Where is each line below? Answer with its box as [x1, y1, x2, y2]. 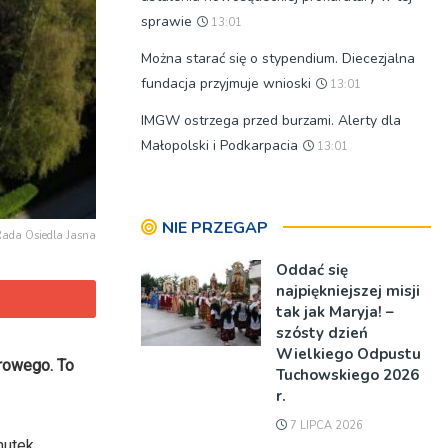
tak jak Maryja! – [276, 302, 394, 322]
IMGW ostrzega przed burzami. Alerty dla [141, 111, 401, 130]
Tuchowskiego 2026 [276, 365, 419, 385]
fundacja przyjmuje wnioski [141, 74, 311, 93]
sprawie [141, 12, 192, 31]
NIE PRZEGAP [162, 217, 268, 239]
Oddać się [276, 260, 348, 280]
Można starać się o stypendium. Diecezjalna [141, 49, 415, 68]
